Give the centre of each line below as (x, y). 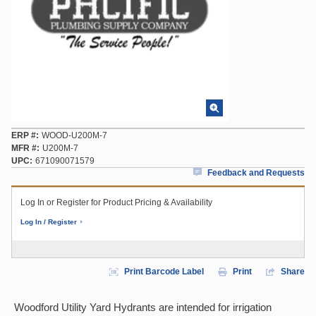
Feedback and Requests (256, 173)
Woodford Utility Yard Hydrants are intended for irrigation (143, 307)
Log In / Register (49, 222)
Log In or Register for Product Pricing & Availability (116, 202)
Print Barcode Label (164, 272)
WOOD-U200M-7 (74, 135)
